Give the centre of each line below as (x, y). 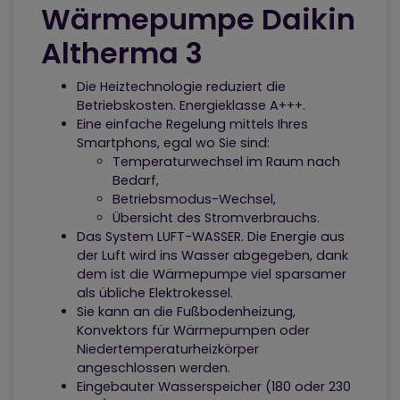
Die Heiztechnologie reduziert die (181, 87)
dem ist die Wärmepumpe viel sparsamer (212, 275)
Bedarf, (136, 181)
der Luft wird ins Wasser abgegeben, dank (212, 256)
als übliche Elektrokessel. (155, 293)
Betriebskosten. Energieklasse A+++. (191, 106)
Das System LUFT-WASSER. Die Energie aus (211, 237)
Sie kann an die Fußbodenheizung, (186, 312)
